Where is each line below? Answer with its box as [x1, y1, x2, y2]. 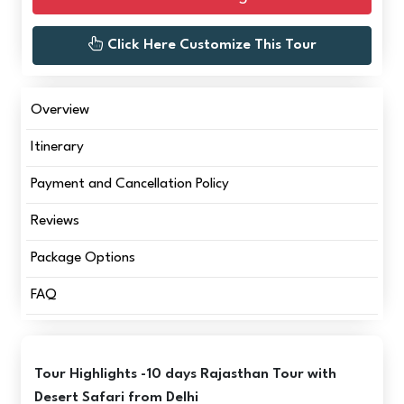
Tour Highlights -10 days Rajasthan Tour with [34, 366, 337, 381]
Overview [31, 102, 90, 117]
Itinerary [31, 139, 85, 154]
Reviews [31, 213, 80, 228]
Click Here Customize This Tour [106, 37, 317, 52]
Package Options [31, 250, 136, 265]
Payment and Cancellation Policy [31, 176, 230, 191]
